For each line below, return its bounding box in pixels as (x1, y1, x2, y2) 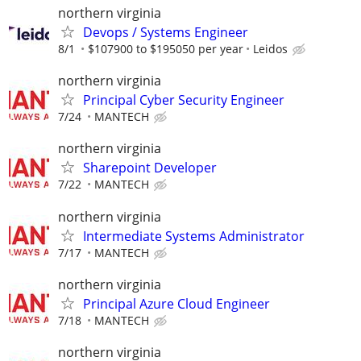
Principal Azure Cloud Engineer (83, 294, 270, 313)
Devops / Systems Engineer (83, 23, 248, 41)
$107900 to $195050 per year (88, 41, 243, 56)
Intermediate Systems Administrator (83, 226, 305, 245)
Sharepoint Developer (83, 159, 217, 177)
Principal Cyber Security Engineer (83, 91, 284, 110)
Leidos (253, 41, 288, 56)
